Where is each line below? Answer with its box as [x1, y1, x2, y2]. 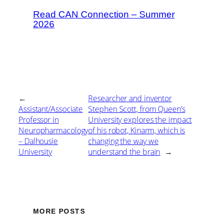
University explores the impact [88, 114, 192, 125]
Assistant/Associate [18, 103, 83, 114]
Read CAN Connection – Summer [33, 9, 175, 19]
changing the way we [88, 135, 159, 146]
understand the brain [88, 146, 161, 157]
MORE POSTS [33, 207, 85, 216]
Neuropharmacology [18, 125, 89, 136]
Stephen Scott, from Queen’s [88, 103, 185, 114]
